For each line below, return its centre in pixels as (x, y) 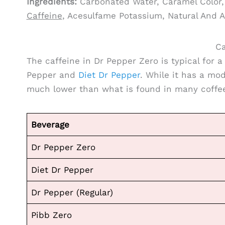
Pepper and (52, 75)
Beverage (50, 125)
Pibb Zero (51, 215)
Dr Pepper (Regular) (72, 193)
